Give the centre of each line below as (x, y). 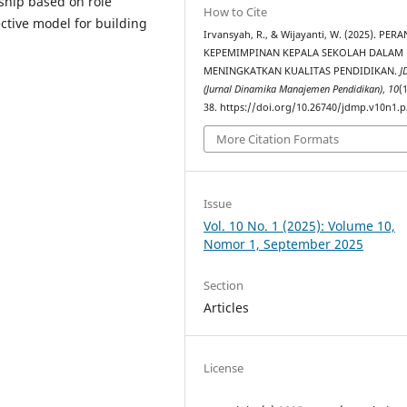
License (224, 368)
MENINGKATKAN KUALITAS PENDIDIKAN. (302, 70)
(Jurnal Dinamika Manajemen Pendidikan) (293, 89)
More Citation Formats (278, 139)
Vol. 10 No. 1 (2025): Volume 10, (300, 226)
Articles (227, 308)
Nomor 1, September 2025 (284, 244)
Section (224, 286)
